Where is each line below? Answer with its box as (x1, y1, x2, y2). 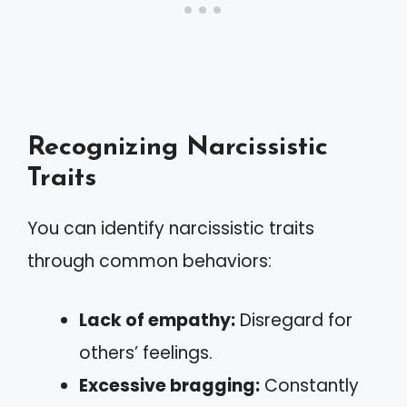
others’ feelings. (79, 340, 213, 365)
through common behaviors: (27, 249, 272, 273)
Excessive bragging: (79, 372, 260, 398)
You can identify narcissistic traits (27, 216, 314, 241)
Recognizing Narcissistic (27, 134, 328, 161)
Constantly (260, 372, 359, 398)
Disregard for (235, 307, 352, 333)
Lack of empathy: (79, 307, 235, 333)
